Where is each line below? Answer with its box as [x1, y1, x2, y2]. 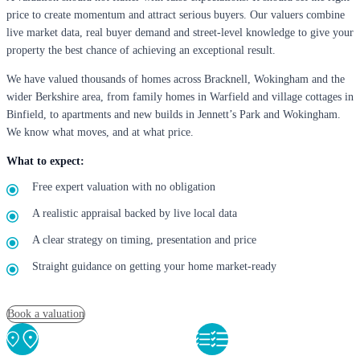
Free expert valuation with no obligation [32, 181, 215, 194]
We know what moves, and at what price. [6, 126, 194, 139]
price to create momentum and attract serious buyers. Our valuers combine [6, 9, 345, 22]
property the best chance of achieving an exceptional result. [6, 44, 276, 57]
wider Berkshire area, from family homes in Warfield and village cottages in [6, 91, 354, 104]
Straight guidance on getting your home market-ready [32, 260, 276, 273]
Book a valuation [7, 308, 84, 321]
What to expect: [6, 155, 84, 168]
